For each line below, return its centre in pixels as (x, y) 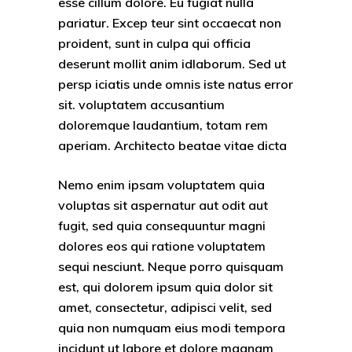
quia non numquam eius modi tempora (172, 327)
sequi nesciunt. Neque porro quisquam (171, 266)
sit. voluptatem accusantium (141, 104)
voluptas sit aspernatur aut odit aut (163, 205)
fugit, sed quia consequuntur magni (162, 225)
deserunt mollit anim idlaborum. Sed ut (172, 63)
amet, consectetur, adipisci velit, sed (165, 307)
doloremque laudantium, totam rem (163, 125)
